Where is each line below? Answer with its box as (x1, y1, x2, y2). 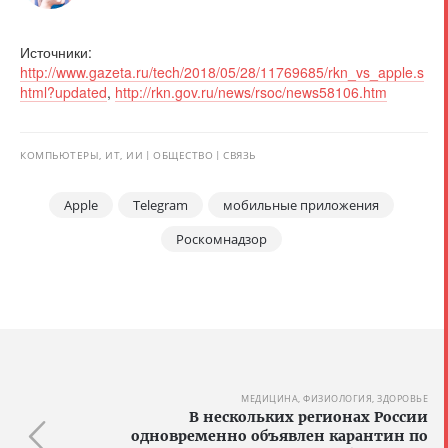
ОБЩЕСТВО (153, 148, 213, 163)
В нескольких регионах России (189, 408, 428, 427)
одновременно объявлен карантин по (131, 427, 428, 446)
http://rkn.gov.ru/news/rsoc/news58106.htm (115, 82, 387, 103)
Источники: (20, 42, 92, 63)
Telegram (133, 196, 188, 215)
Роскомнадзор (176, 230, 267, 249)
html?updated (20, 82, 107, 103)
